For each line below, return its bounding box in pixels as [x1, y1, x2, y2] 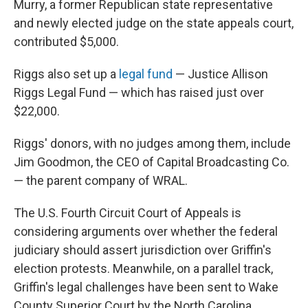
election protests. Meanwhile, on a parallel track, [14, 261, 273, 276]
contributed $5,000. [14, 34, 119, 49]
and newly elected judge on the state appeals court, [14, 16, 294, 31]
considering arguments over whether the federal [14, 224, 278, 239]
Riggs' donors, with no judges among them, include [14, 136, 291, 151]
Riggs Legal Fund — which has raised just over [14, 85, 264, 100]
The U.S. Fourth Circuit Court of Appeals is [14, 206, 241, 221]
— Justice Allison [175, 67, 268, 82]
